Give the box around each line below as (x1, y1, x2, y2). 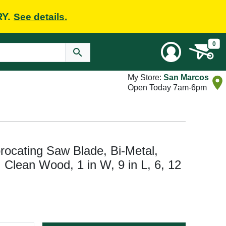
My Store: (128, 73, 163, 82)
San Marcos (163, 73, 209, 82)
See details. (14, 11, 67, 22)
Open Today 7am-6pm (128, 83, 207, 92)
